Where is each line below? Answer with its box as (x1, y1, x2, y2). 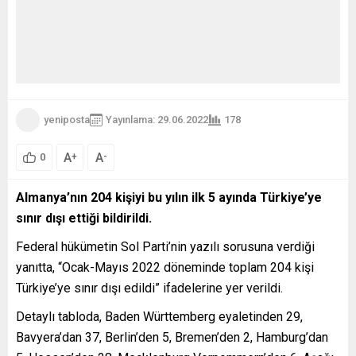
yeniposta (44, 114, 90, 126)
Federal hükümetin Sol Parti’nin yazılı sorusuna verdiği (16, 238, 315, 254)
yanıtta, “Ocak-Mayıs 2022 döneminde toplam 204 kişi (16, 259, 314, 275)
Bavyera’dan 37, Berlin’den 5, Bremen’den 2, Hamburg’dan (16, 329, 328, 345)
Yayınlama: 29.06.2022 (106, 114, 208, 126)
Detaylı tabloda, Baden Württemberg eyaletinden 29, (16, 308, 303, 324)
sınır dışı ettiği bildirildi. (16, 210, 152, 226)
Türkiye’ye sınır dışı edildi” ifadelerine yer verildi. (16, 280, 283, 296)
